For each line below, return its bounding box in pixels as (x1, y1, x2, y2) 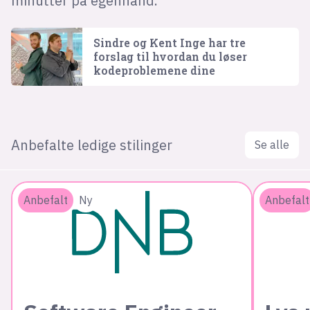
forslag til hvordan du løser (93, 49, 248, 64)
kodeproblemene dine (93, 63, 216, 78)
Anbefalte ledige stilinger (10, 136, 172, 154)
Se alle (255, 138, 290, 152)
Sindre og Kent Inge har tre (93, 35, 246, 51)
